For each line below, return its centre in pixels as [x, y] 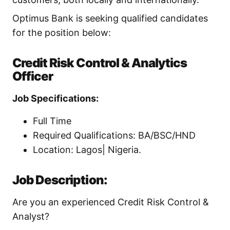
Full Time [52, 121]
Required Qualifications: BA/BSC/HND [114, 136]
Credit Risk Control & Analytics [100, 63]
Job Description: [60, 180]
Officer [33, 76]
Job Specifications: [55, 99]
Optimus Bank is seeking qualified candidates [110, 18]
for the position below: [62, 33]
